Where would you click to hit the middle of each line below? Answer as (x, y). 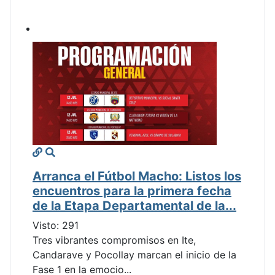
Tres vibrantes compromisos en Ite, (114, 240)
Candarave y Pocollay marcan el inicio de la (134, 255)
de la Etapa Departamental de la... (134, 206)
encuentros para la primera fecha (132, 191)
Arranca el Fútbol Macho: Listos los (137, 176)
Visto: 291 (56, 226)
